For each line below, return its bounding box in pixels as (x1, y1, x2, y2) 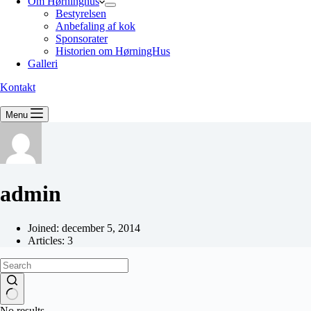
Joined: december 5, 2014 (28, 221, 140, 234)
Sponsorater (56, 33, 108, 44)
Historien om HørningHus (56, 45, 170, 57)
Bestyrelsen (56, 8, 106, 19)
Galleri (28, 58, 58, 69)
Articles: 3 (28, 234, 73, 246)
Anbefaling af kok (56, 20, 135, 32)
